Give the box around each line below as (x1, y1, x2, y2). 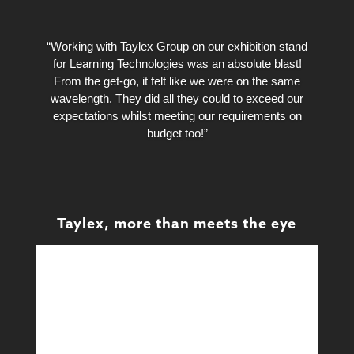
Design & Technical (124, 321, 230, 333)
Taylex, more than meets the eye (57, 217, 297, 232)
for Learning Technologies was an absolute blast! (52, 56, 302, 70)
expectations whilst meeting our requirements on (52, 108, 302, 122)
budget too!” (146, 126, 208, 140)
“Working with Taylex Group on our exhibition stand (47, 39, 307, 53)
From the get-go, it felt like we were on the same (54, 73, 300, 88)
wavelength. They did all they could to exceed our (51, 91, 303, 105)
